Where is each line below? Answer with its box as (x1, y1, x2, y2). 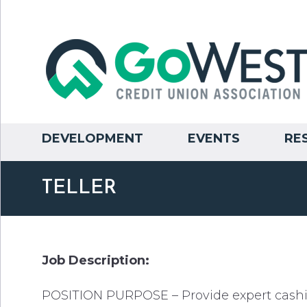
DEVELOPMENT (42, 131, 143, 146)
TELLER (42, 178, 116, 198)
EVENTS (188, 131, 240, 146)
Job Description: (42, 253, 149, 268)
